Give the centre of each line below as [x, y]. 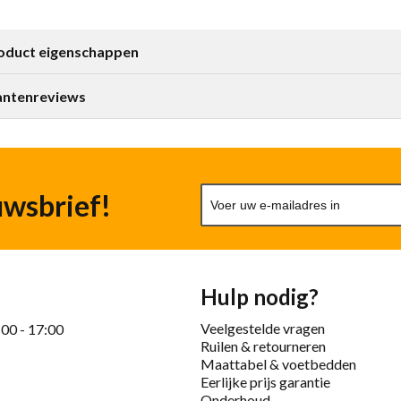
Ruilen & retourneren [263, 346]
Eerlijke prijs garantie [265, 381]
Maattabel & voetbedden [278, 363]
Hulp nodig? [260, 296]
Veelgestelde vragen [263, 328]
